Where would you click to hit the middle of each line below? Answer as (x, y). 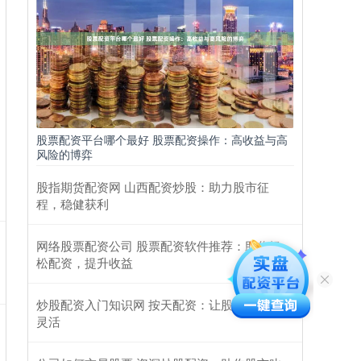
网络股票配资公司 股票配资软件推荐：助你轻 (159, 245)
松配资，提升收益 (85, 262)
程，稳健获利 (73, 203)
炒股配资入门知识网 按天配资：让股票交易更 (159, 304)
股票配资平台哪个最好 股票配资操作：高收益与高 (162, 139)
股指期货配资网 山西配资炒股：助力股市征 (153, 186)
